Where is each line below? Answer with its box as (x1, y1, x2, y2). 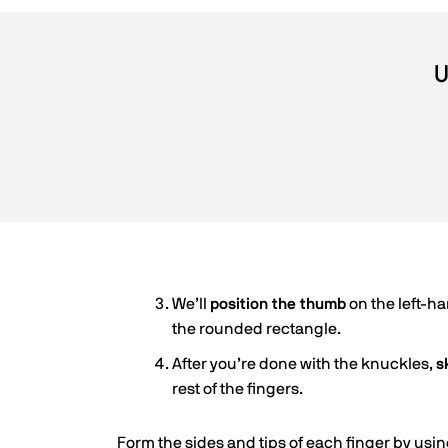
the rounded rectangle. (172, 321, 341, 337)
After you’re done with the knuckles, (172, 356, 436, 372)
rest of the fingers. (172, 381, 303, 397)
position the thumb (210, 296, 346, 312)
